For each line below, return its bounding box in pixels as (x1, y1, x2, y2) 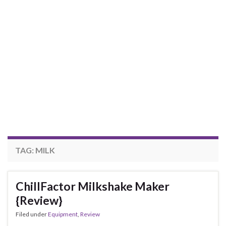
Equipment (48, 210, 78, 218)
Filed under (16, 210, 48, 218)
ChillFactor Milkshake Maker (16, 179, 169, 194)
